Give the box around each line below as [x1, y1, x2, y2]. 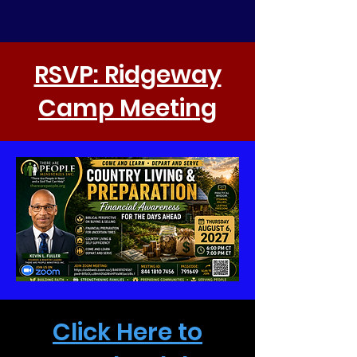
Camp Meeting [38, 91, 217, 125]
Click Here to [53, 315, 202, 349]
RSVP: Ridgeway [33, 57, 222, 92]
